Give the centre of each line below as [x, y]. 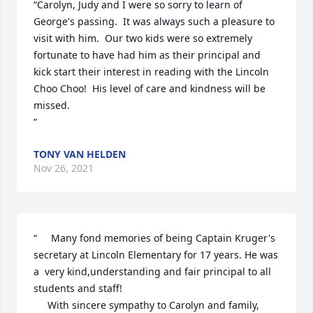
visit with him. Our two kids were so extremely [143, 38]
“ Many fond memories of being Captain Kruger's [154, 238]
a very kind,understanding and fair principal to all [152, 271]
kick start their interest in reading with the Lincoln [151, 72]
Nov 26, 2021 [64, 168]
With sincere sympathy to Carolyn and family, [41, 305]
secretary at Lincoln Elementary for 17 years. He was [156, 255]
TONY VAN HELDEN [80, 154]
